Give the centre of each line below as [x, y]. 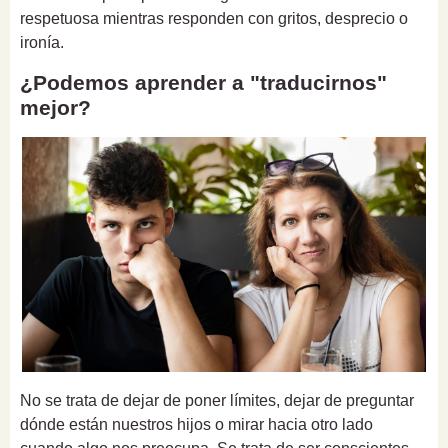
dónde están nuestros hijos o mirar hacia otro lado [196, 425]
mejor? [55, 107]
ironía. [42, 42]
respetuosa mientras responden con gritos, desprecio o [214, 18]
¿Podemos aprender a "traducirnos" [203, 82]
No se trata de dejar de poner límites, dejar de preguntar [217, 401]
